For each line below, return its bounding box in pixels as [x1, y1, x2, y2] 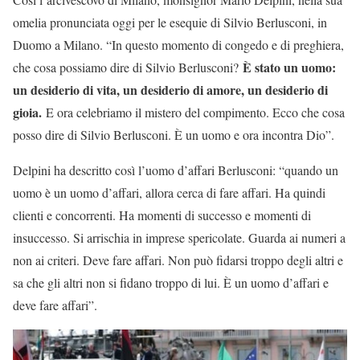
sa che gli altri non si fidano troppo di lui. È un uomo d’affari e [13, 273, 329, 291]
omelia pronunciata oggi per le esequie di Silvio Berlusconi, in [13, 13, 327, 31]
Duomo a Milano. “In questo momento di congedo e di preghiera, [13, 35, 344, 53]
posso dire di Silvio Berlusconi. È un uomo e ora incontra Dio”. [13, 125, 334, 143]
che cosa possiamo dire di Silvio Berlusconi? [13, 58, 239, 76]
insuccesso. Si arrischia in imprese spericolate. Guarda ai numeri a [13, 228, 346, 246]
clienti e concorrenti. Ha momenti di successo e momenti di [13, 206, 311, 223]
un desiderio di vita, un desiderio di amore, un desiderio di [13, 80, 328, 99]
